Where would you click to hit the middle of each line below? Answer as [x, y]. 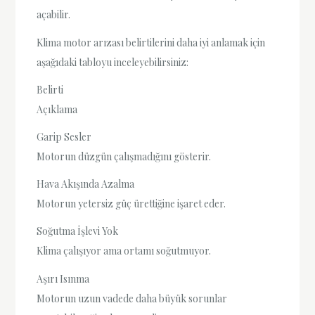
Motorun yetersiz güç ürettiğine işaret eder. [131, 204]
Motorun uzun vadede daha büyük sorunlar [132, 298]
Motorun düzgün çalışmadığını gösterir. [124, 156]
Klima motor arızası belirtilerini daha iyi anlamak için [151, 42]
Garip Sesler [64, 136]
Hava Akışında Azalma [86, 184]
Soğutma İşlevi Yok [78, 231]
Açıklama [57, 109]
